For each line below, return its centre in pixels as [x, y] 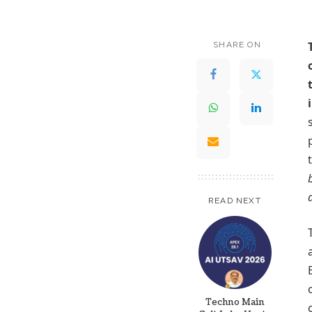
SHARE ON [237, 44]
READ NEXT [235, 200]
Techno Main [235, 302]
